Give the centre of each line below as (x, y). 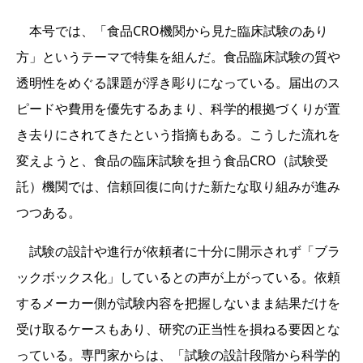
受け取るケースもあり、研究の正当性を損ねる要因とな (178, 329)
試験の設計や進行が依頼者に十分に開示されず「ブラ (178, 251)
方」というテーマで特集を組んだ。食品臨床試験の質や (178, 56)
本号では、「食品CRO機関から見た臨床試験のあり (172, 30)
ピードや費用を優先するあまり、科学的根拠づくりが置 (178, 108)
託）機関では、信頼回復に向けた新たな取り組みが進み (178, 186)
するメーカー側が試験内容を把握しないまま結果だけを (178, 303)
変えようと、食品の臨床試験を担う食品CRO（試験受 (172, 160)
